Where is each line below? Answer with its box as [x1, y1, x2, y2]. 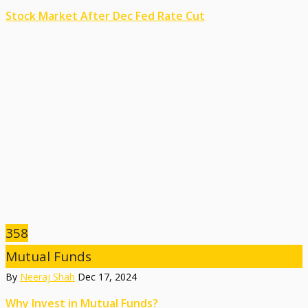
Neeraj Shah [20, 270, 75, 284]
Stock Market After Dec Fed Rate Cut [5, 8, 205, 24]
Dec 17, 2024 [78, 270, 137, 284]
